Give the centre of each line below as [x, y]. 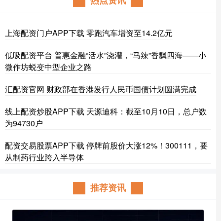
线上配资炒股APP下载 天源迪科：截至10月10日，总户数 [106, 111]
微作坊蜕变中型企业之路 [48, 67]
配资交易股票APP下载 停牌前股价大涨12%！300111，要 [106, 145]
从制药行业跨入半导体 [44, 157]
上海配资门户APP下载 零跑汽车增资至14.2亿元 [89, 33]
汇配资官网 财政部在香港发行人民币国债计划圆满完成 [101, 89]
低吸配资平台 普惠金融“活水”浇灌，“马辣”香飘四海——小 [106, 55]
